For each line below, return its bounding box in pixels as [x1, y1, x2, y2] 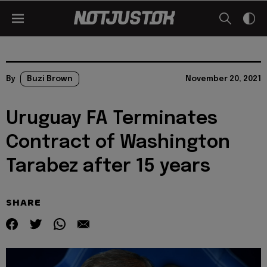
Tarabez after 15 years [6, 157, 210, 176]
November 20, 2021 [185, 75, 261, 83]
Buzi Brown [27, 75, 73, 83]
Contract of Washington [6, 133, 230, 152]
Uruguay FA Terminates [6, 110, 218, 128]
